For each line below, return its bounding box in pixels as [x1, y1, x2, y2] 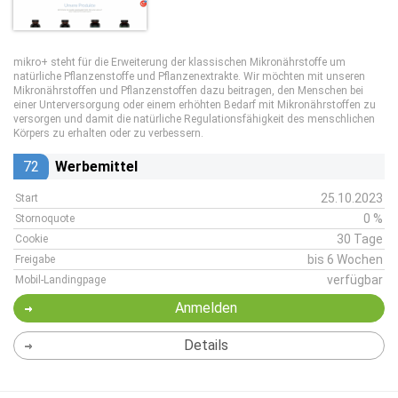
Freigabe [15, 253, 55, 266]
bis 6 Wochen [307, 252, 383, 267]
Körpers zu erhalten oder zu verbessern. [13, 127, 203, 139]
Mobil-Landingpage [15, 274, 106, 286]
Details [183, 337, 228, 354]
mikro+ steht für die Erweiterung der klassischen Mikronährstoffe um [13, 56, 346, 68]
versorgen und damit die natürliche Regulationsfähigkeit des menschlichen [13, 113, 375, 125]
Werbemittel [55, 158, 138, 175]
